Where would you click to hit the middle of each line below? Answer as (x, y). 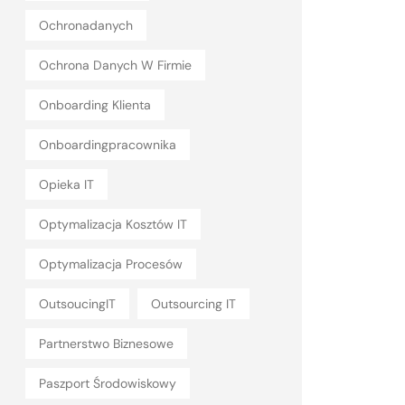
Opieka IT (66, 184)
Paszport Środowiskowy (108, 383)
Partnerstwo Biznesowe (106, 344)
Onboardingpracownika (108, 145)
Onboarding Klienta (95, 105)
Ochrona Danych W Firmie (115, 65)
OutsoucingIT (77, 304)
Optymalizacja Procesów (111, 264)
